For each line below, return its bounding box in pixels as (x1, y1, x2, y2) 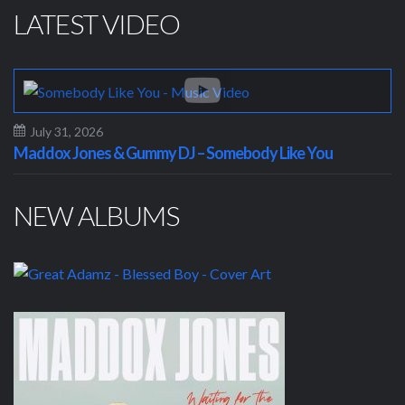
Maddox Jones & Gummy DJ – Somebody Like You (14, 142, 333, 163)
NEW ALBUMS (14, 198, 179, 231)
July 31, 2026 (30, 123, 103, 139)
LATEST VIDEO (14, 6, 180, 40)
